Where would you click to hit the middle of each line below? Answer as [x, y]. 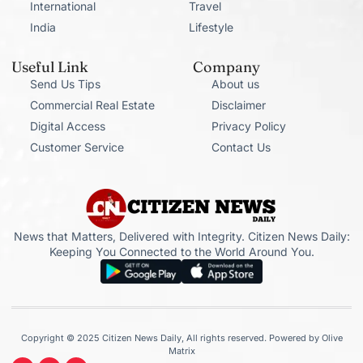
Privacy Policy [248, 126]
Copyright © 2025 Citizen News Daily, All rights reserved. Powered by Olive [181, 337]
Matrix [181, 350]
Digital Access [67, 126]
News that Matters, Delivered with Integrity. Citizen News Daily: [181, 237]
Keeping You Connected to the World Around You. [181, 252]
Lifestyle [211, 28]
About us [235, 84]
